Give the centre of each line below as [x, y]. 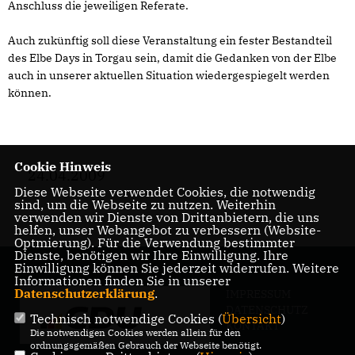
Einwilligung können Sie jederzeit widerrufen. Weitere [176, 268]
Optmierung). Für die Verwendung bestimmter [154, 242]
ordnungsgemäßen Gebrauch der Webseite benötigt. [145, 345]
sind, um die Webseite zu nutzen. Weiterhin [145, 204]
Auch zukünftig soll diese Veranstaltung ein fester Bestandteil [170, 40]
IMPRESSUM [258, 294]
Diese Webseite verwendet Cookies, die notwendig [164, 192]
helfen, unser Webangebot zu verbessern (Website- [167, 230]
